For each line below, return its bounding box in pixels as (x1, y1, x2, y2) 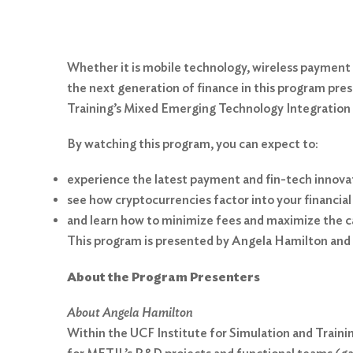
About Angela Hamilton (67, 304, 193, 320)
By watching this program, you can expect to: (67, 136, 318, 152)
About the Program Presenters (67, 269, 260, 284)
